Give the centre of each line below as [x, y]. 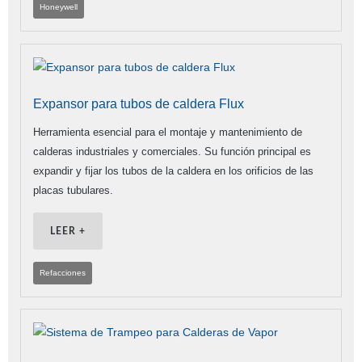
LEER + [68, 232]
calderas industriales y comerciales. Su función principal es [172, 152]
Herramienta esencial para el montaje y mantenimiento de [168, 133]
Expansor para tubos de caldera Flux [139, 104]
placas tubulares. [73, 191]
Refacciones [63, 273]
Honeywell [59, 7]
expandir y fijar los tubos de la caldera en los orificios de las [173, 171]
